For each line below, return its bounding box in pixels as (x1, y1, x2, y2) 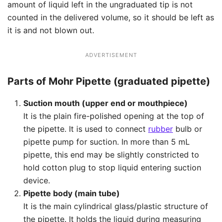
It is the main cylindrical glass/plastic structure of (23, 201, 208, 212)
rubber (148, 124, 173, 134)
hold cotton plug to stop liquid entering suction (23, 163, 201, 173)
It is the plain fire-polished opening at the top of (23, 111, 204, 121)
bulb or (173, 124, 202, 134)
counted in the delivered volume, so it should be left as (7, 12, 214, 23)
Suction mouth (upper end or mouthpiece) (23, 98, 188, 109)
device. (23, 175, 50, 186)
